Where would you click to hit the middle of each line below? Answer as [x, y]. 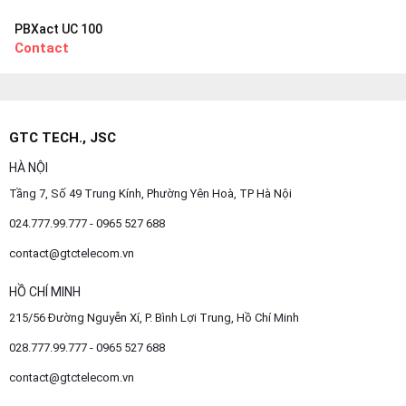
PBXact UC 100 [58, 29]
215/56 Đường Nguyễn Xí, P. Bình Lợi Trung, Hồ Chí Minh [154, 317]
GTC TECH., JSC [63, 137]
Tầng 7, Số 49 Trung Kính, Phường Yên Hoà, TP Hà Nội [150, 193]
